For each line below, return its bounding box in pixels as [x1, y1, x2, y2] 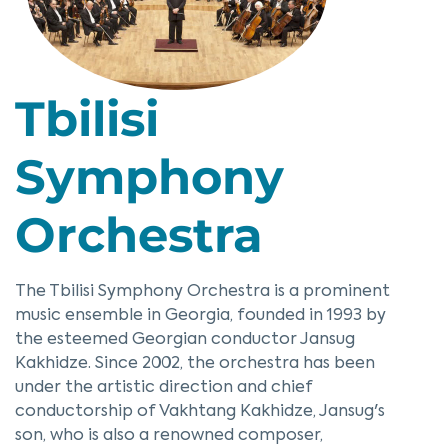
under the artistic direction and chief [15, 380, 313, 396]
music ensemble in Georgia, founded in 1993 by [15, 308, 386, 324]
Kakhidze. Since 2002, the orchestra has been [15, 356, 375, 372]
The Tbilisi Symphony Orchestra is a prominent [15, 284, 390, 300]
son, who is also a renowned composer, [15, 428, 323, 444]
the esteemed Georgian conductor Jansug [15, 332, 355, 348]
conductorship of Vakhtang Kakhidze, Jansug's [15, 404, 385, 420]
